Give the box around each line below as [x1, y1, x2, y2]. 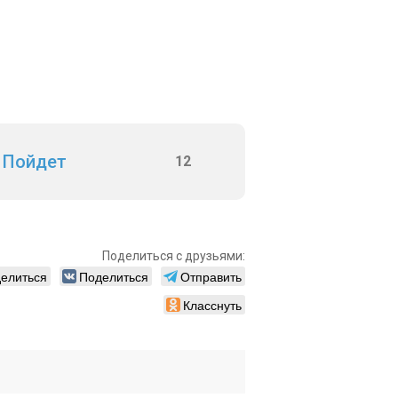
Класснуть [183, 296, 242, 314]
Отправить [180, 267, 242, 285]
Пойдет [3, 151, 67, 172]
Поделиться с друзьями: [102, 249, 245, 263]
